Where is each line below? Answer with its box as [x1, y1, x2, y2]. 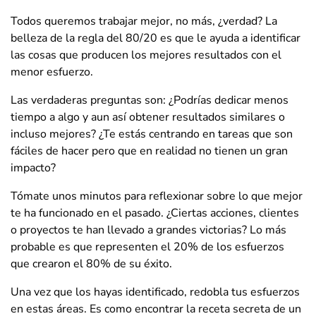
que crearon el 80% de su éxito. [11, 255, 172, 272]
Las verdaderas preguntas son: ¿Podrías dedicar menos [11, 92, 288, 108]
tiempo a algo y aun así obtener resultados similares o [11, 109, 285, 125]
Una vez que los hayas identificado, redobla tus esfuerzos [11, 284, 300, 300]
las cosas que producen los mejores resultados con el [11, 47, 281, 63]
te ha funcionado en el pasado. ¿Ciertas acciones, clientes [11, 205, 299, 221]
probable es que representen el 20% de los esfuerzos [11, 238, 284, 255]
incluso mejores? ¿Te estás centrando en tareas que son [11, 126, 293, 142]
